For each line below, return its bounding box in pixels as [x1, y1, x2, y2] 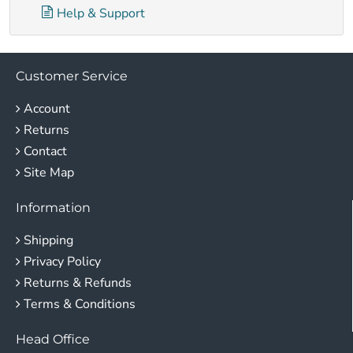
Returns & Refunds [24, 274, 132, 292]
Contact [24, 143, 67, 160]
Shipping [24, 232, 73, 249]
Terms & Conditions [24, 295, 136, 313]
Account [24, 100, 70, 117]
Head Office [16, 332, 90, 347]
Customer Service [16, 69, 128, 84]
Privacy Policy [24, 253, 101, 270]
